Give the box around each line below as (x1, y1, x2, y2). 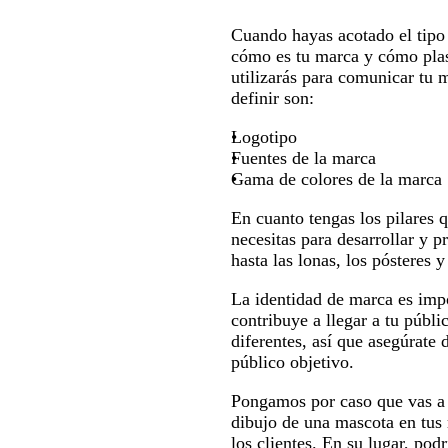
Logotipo (231, 126, 298, 147)
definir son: (231, 87, 315, 108)
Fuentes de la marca (231, 147, 377, 168)
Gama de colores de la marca (231, 168, 443, 189)
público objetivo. (231, 351, 355, 372)
